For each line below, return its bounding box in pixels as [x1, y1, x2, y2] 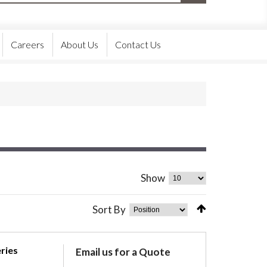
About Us [61, 39, 98, 51]
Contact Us [115, 39, 161, 51]
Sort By [92, 203, 126, 216]
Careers [11, 39, 44, 51]
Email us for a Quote [76, 246, 171, 259]
